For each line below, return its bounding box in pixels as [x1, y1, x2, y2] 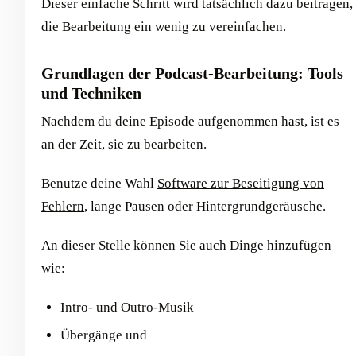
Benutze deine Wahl [41, 175, 157, 191]
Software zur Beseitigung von [157, 175, 324, 191]
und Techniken [41, 83, 141, 102]
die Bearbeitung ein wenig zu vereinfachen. [41, 18, 286, 34]
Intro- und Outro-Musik [60, 299, 194, 315]
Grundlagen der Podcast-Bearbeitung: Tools [41, 64, 343, 82]
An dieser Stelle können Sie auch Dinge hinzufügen [41, 237, 331, 253]
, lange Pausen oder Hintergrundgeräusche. [84, 198, 326, 214]
